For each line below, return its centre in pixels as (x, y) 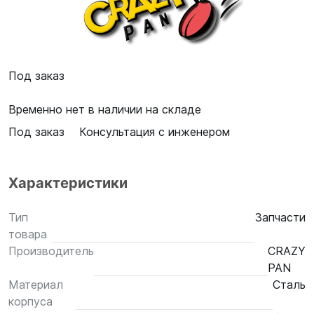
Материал (36, 285)
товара (28, 234)
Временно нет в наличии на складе (105, 109)
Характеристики (68, 183)
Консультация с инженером (155, 132)
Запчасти (280, 217)
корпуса (30, 301)
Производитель (51, 251)
